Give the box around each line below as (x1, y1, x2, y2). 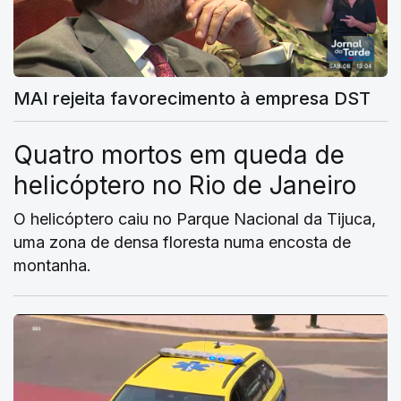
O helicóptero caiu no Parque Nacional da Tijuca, (13, 209, 376, 229)
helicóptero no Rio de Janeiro (13, 170, 356, 201)
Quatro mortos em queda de (13, 140, 345, 171)
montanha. (13, 256, 91, 276)
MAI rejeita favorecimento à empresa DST (13, 88, 371, 110)
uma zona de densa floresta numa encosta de (13, 233, 351, 252)
